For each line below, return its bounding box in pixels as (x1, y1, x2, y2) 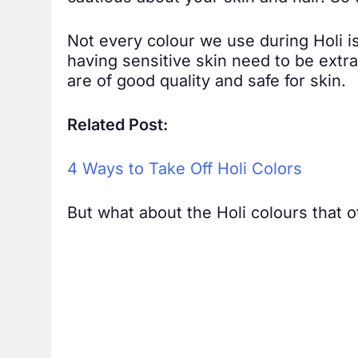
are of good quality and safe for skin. (67, 74, 346, 93)
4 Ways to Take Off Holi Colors (67, 161, 302, 181)
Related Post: (67, 117, 168, 137)
